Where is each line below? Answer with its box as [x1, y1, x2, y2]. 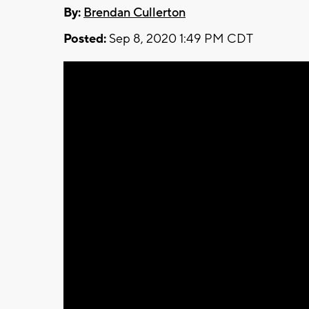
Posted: [63, 30, 106, 47]
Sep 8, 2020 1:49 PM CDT [106, 30, 253, 47]
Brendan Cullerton [83, 4, 186, 21]
